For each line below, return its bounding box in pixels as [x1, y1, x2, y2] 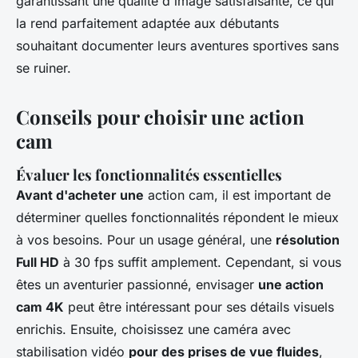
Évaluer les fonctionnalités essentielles [16, 165, 282, 185]
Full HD [16, 254, 59, 271]
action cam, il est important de [144, 187, 331, 204]
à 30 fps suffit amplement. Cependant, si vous [59, 254, 341, 271]
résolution [276, 232, 340, 249]
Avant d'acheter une [16, 187, 144, 204]
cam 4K [16, 299, 64, 316]
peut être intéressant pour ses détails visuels [64, 299, 334, 316]
